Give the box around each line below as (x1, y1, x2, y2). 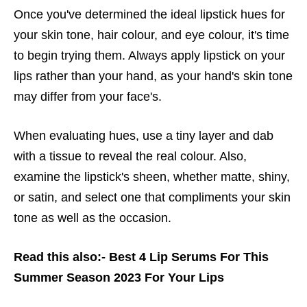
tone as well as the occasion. (14, 211, 171, 225)
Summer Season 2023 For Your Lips (14, 271, 224, 285)
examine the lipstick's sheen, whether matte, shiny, (14, 170, 290, 184)
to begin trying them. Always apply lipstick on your (14, 49, 285, 63)
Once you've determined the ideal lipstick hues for (14, 8, 285, 22)
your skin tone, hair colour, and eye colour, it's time (14, 28, 289, 42)
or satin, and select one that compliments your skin (14, 191, 291, 205)
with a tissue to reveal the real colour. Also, (14, 149, 247, 164)
